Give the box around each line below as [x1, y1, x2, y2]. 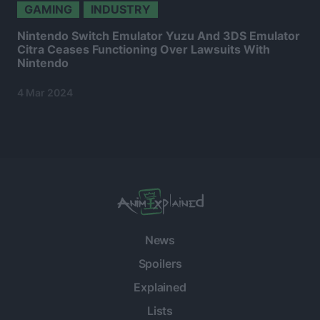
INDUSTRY [91, 2, 151, 16]
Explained [134, 280, 186, 295]
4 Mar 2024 [17, 86, 73, 99]
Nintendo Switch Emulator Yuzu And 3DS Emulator [17, 29, 300, 43]
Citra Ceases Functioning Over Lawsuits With [17, 43, 270, 56]
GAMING [24, 2, 72, 16]
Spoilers [138, 256, 182, 271]
